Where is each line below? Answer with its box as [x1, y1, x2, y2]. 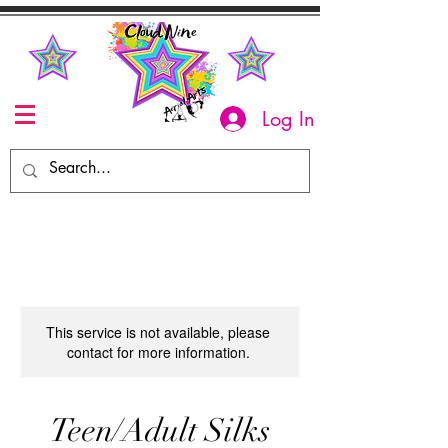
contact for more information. [66, 342, 250, 362]
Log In [262, 105, 316, 132]
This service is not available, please [46, 322, 270, 342]
